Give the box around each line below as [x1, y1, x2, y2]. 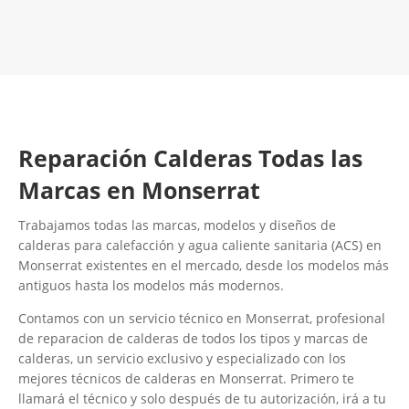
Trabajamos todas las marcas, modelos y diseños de [18, 216, 336, 235]
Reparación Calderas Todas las [18, 142, 362, 174]
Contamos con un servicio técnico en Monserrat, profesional [18, 309, 385, 328]
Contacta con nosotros [118, 29, 291, 52]
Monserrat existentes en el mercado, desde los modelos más [18, 257, 389, 275]
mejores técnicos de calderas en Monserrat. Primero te [18, 370, 354, 388]
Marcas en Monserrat [18, 174, 260, 206]
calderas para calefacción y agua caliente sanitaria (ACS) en [18, 236, 382, 255]
